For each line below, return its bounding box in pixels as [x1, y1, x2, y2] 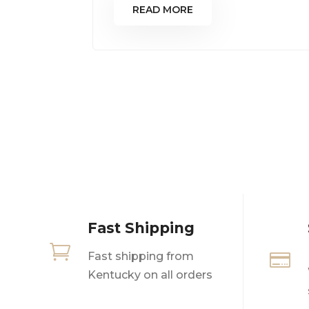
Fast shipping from [87, 249, 194, 263]
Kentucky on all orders [87, 268, 212, 281]
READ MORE [132, 3, 194, 17]
